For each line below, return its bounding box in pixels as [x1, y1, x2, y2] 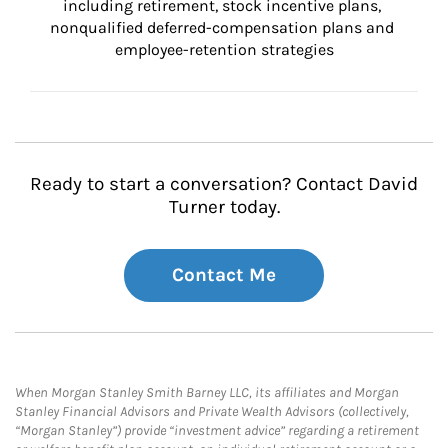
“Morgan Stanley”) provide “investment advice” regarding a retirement [15, 422, 419, 439]
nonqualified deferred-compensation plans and [50, 18, 398, 37]
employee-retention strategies [114, 40, 334, 59]
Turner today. [168, 196, 280, 218]
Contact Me [172, 264, 276, 286]
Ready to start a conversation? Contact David [30, 173, 418, 195]
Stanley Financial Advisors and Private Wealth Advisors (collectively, [15, 403, 409, 420]
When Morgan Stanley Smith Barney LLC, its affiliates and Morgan [15, 384, 399, 401]
